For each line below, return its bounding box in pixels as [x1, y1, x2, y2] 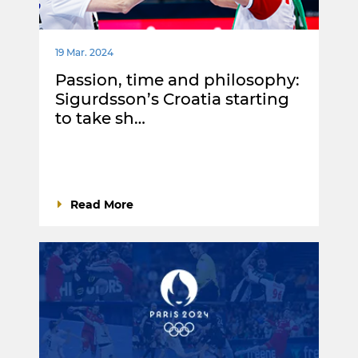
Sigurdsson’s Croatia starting [55, 89, 289, 109]
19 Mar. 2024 [55, 46, 113, 58]
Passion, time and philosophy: [55, 70, 300, 89]
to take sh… [55, 108, 145, 128]
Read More [70, 197, 133, 212]
